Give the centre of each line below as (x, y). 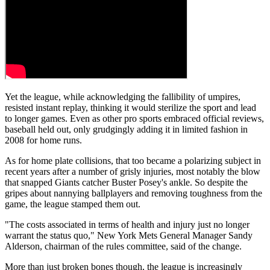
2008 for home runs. (43, 140)
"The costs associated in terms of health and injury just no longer (127, 225)
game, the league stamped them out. (73, 204)
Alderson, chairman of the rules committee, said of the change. (123, 246)
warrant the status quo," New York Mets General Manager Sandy (129, 236)
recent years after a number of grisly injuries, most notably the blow (133, 172)
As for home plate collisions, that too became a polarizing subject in (133, 161)
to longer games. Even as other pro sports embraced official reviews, (134, 119)
